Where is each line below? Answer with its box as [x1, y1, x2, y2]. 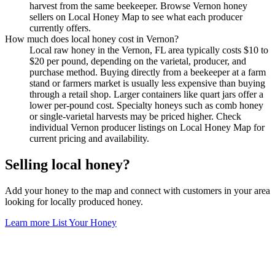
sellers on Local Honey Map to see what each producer [29, 12, 242, 23]
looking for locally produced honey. [5, 196, 143, 207]
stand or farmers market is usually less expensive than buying [29, 78, 265, 89]
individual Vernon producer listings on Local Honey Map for [29, 122, 265, 133]
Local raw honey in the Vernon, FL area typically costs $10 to [29, 45, 268, 56]
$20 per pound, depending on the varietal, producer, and [29, 56, 246, 67]
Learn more [5, 217, 52, 228]
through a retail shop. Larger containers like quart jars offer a [29, 89, 263, 100]
